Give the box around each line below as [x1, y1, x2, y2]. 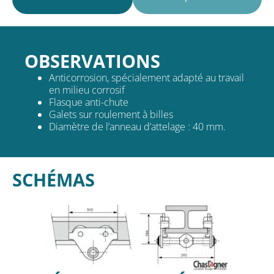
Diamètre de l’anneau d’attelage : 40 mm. [49, 119, 226, 133]
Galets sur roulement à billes [49, 107, 173, 121]
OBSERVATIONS [24, 48, 160, 73]
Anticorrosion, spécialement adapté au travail [49, 70, 244, 84]
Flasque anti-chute [49, 95, 128, 109]
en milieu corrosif [49, 83, 125, 97]
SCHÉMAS [12, 167, 95, 191]
